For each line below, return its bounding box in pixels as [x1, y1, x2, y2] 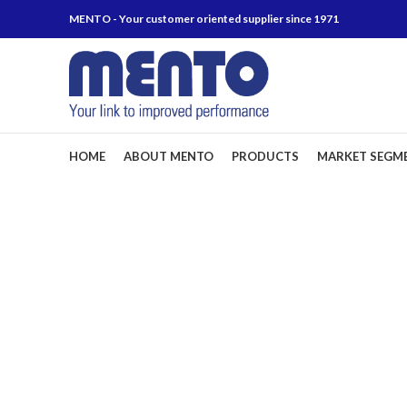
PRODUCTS [232, 148, 299, 164]
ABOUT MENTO [124, 148, 213, 164]
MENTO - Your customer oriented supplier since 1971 [69, 12, 339, 25]
